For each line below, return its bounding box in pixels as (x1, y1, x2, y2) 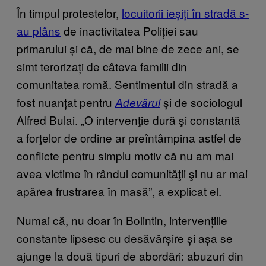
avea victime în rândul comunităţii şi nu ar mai (17, 165, 248, 182)
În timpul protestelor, (17, 5, 122, 21)
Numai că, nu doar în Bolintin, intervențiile (17, 212, 227, 229)
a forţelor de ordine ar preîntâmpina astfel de (17, 129, 242, 146)
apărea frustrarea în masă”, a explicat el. (17, 183, 221, 199)
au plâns (17, 23, 61, 39)
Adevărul (115, 94, 160, 110)
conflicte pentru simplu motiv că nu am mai (17, 147, 233, 164)
